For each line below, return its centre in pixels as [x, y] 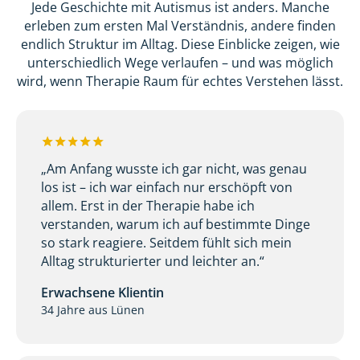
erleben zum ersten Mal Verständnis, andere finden [180, 25]
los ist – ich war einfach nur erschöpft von [167, 188]
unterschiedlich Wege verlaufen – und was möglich [180, 62]
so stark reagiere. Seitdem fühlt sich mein [167, 243]
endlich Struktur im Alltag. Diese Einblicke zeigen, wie [180, 44]
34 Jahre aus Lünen [93, 310]
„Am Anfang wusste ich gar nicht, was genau [174, 169]
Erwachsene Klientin [103, 293]
